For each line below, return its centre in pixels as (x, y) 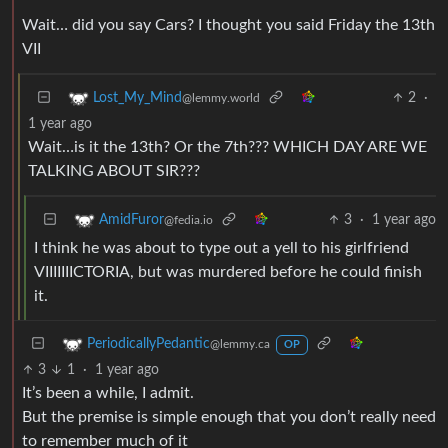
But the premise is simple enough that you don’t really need (229, 416)
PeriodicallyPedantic (148, 343)
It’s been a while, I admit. (108, 392)
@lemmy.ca (240, 343)
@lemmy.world (221, 97)
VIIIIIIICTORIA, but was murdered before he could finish (228, 271)
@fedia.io (188, 219)
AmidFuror (131, 219)
